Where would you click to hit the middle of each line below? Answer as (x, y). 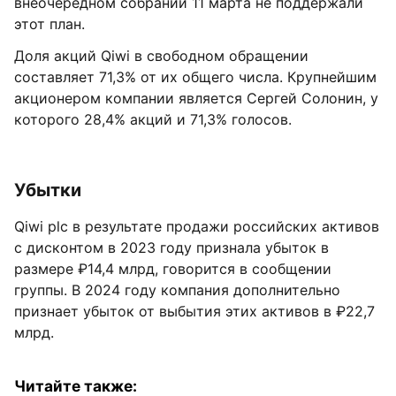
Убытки (48, 190)
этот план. (49, 24)
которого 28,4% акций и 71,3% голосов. (153, 119)
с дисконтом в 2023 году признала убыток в (171, 247)
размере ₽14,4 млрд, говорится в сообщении (173, 269)
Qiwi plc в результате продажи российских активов (197, 226)
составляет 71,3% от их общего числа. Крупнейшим (195, 77)
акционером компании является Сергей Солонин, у (196, 98)
